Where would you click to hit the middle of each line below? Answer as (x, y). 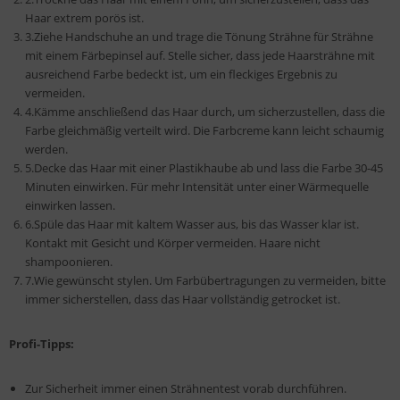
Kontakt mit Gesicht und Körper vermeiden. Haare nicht (173, 243)
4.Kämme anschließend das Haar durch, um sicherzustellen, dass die (205, 112)
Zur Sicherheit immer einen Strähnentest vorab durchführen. (186, 389)
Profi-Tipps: (42, 344)
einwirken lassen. (70, 206)
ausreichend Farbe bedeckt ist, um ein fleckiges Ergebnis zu (181, 75)
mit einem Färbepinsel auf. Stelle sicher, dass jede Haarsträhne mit (200, 56)
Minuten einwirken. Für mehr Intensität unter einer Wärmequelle (197, 187)
